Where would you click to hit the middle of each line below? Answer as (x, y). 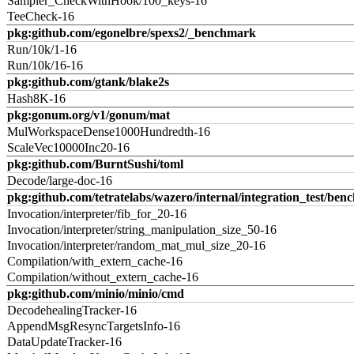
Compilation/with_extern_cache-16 (95, 261)
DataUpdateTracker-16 (64, 342)
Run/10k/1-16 (42, 49)
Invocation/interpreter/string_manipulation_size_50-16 (142, 230)
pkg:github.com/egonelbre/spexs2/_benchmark (132, 33)
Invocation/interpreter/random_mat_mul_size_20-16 (136, 245)
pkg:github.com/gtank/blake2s (88, 82)
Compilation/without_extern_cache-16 (103, 277)
